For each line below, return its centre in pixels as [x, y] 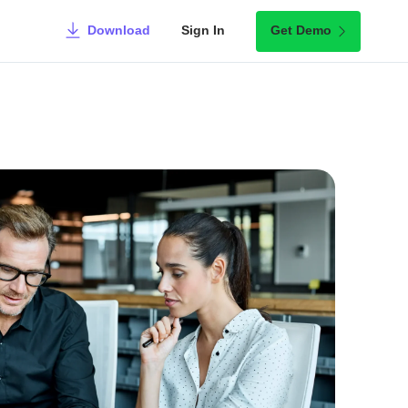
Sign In [203, 30]
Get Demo [301, 30]
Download [119, 30]
